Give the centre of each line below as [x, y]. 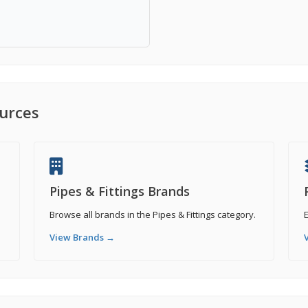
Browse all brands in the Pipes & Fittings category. [153, 214]
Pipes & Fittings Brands [120, 191]
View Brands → [82, 237]
